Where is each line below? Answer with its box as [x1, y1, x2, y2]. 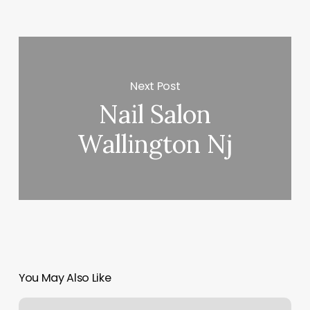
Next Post [130, 77, 181, 94]
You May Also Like [18, 270, 111, 286]
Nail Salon [99, 98, 212, 131]
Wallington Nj [77, 128, 233, 161]
